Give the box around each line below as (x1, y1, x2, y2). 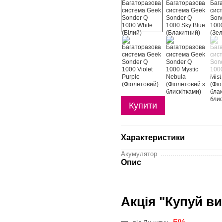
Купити (129, 101, 157, 111)
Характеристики (121, 133, 185, 142)
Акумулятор (121, 150, 157, 158)
